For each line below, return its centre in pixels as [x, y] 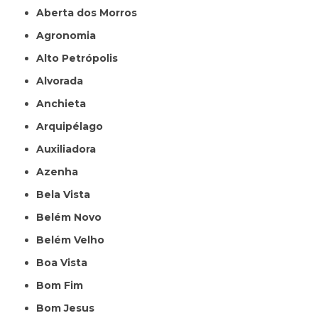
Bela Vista [67, 194]
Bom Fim [64, 285]
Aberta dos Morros [91, 12]
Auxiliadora [70, 149]
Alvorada [64, 81]
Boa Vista [66, 262]
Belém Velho [75, 240]
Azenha [61, 171]
